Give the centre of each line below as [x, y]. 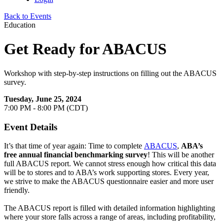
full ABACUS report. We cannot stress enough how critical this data [110, 164]
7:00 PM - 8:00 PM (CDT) [46, 108]
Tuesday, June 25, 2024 [43, 99]
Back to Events [28, 16]
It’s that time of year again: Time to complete [74, 146]
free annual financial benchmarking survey [76, 155]
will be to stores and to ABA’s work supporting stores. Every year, [107, 173]
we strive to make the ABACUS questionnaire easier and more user [109, 182]
